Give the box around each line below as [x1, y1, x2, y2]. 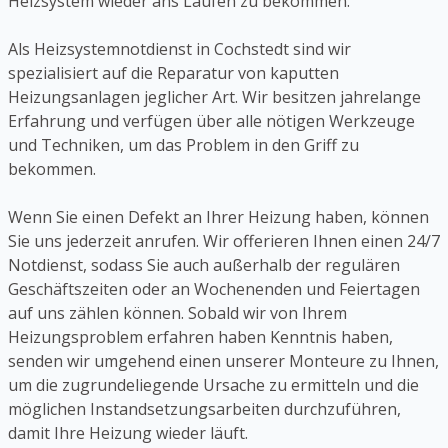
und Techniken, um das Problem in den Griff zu [8, 134, 359, 157]
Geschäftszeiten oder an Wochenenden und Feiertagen [8, 278, 420, 301]
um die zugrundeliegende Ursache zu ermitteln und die [8, 374, 419, 397]
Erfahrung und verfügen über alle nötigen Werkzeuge [8, 110, 415, 133]
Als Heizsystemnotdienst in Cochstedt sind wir [8, 38, 351, 61]
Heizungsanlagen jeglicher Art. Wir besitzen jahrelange [8, 86, 421, 109]
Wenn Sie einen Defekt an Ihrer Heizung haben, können [8, 206, 429, 229]
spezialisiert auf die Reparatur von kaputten [8, 62, 339, 85]
